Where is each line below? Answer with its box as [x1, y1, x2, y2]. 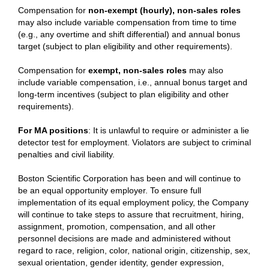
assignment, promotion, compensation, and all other [18, 222, 216, 231]
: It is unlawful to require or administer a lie [88, 125, 249, 135]
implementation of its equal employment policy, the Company [18, 198, 249, 207]
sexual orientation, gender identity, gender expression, [18, 258, 224, 267]
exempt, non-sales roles [88, 65, 187, 75]
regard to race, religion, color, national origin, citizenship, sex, [18, 246, 250, 255]
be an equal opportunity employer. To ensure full [18, 186, 201, 195]
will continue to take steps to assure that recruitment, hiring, [18, 210, 244, 219]
